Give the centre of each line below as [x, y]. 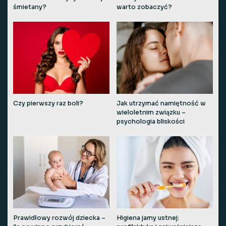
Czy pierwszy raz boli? [48, 103]
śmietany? [30, 7]
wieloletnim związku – [151, 112]
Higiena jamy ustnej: [148, 218]
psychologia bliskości [151, 121]
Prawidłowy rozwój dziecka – [59, 218]
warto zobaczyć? [144, 7]
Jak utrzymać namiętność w [161, 103]
